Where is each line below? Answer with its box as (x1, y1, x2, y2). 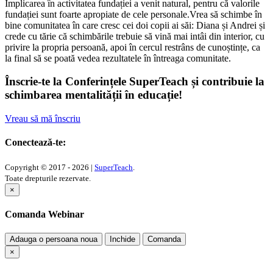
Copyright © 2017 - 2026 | (5, 162, 94, 172)
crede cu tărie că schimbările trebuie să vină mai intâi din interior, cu (5, 30, 264, 41)
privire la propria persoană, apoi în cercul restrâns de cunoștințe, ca (5, 41, 260, 52)
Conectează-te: (5, 137, 66, 148)
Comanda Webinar (5, 208, 84, 219)
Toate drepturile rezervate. (5, 173, 91, 183)
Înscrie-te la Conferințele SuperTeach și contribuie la (5, 75, 264, 88)
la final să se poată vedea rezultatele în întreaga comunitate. (5, 52, 231, 63)
